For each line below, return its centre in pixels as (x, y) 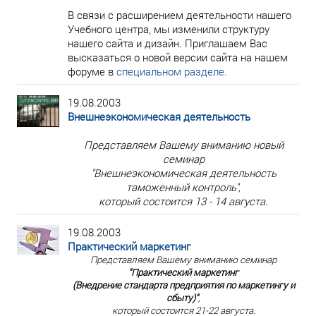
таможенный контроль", (183, 187)
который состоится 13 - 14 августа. (183, 201)
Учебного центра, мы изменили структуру (169, 29)
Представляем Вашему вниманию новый (183, 145)
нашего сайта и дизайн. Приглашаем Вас (168, 43)
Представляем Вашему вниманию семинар (183, 260)
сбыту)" (182, 298)
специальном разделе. (172, 71)
